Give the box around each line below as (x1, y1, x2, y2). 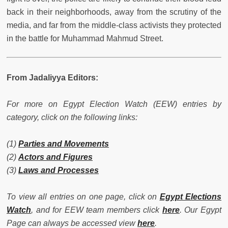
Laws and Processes (18, 165, 99, 175)
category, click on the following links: (7, 112, 137, 122)
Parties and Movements (18, 139, 109, 148)
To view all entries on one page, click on (7, 192, 160, 201)
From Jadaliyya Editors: (7, 73, 98, 82)
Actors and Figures (18, 152, 93, 161)
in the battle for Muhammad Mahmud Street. (7, 34, 163, 43)
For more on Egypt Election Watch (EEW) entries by (7, 99, 221, 108)
